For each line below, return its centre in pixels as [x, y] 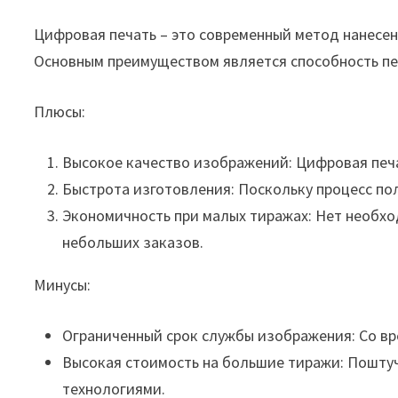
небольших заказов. [133, 242]
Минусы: [63, 285]
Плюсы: [60, 111]
